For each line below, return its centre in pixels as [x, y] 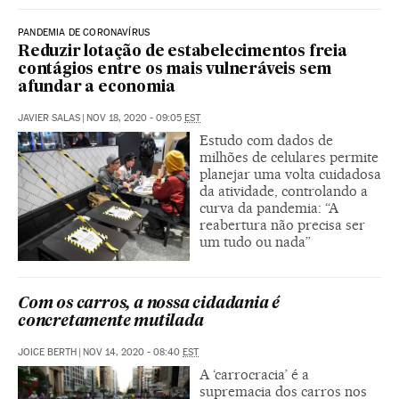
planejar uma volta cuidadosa [290, 175]
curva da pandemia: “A [269, 208]
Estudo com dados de [266, 141]
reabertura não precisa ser [282, 225]
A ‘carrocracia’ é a [254, 375]
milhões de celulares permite [289, 158]
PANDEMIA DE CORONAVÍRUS [84, 33]
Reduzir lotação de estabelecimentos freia [183, 53]
